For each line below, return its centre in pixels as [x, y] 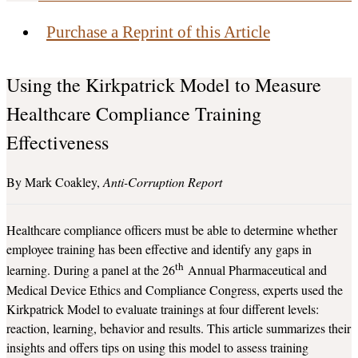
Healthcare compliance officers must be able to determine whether [172, 230]
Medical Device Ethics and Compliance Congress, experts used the [175, 289]
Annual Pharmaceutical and [255, 270]
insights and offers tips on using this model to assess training [157, 347]
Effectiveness [58, 143]
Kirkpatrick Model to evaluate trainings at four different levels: [163, 308]
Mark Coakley [61, 182]
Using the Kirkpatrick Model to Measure [164, 85]
